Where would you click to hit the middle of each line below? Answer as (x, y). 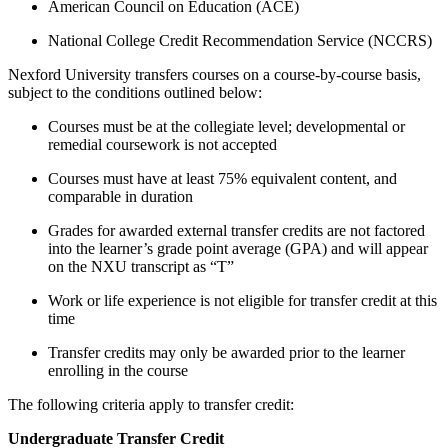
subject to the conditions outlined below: (135, 92)
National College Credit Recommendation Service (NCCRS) (240, 40)
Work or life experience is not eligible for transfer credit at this (242, 300)
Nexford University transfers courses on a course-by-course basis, (214, 74)
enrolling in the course (118, 370)
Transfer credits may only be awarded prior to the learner (226, 352)
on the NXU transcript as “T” (141, 266)
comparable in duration (120, 196)
